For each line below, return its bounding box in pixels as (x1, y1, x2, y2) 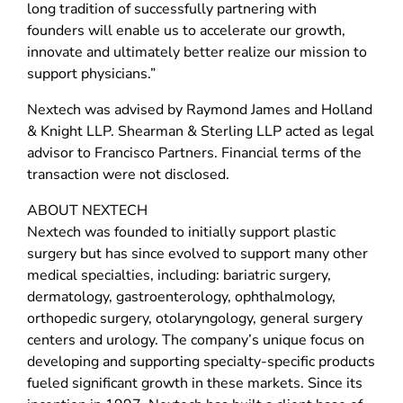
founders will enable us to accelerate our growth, (27, 20, 345, 40)
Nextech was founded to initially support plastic (27, 221, 336, 242)
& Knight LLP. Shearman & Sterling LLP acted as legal (27, 121, 374, 141)
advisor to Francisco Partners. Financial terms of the (27, 142, 362, 163)
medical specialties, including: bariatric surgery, (27, 264, 331, 285)
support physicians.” (27, 63, 156, 84)
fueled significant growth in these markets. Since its (27, 372, 363, 393)
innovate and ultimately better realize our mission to (27, 41, 367, 62)
